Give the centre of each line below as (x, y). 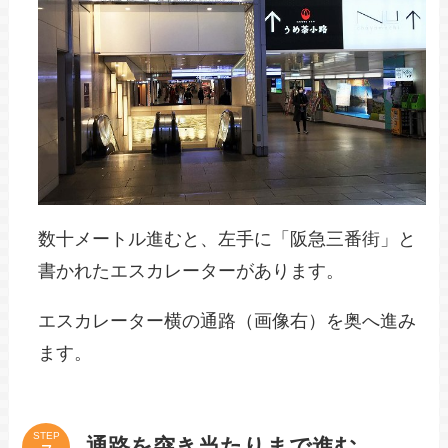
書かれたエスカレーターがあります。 (191, 271)
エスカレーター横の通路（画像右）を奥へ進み (227, 321)
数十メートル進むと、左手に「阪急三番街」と (227, 239)
